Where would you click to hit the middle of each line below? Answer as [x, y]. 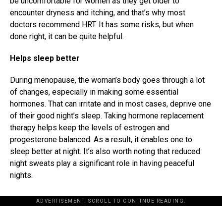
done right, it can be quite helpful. [67, 37]
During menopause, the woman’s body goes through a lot [107, 80]
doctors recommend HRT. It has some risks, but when [102, 25]
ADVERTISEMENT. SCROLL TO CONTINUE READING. [111, 201]
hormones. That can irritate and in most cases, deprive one [111, 104]
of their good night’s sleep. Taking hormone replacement [107, 116]
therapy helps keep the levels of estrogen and [90, 128]
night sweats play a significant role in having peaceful [102, 164]
